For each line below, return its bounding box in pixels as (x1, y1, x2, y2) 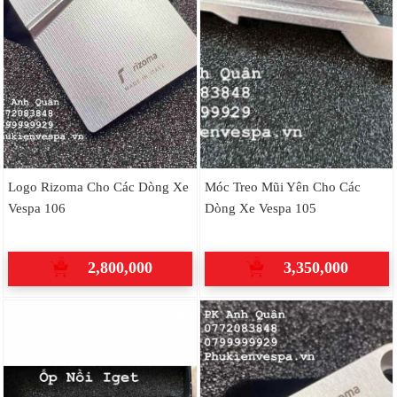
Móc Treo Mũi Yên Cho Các (204, 178, 361, 194)
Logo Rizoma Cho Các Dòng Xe (7, 178, 189, 194)
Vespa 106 (7, 199, 66, 215)
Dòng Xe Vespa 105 (204, 199, 316, 215)
